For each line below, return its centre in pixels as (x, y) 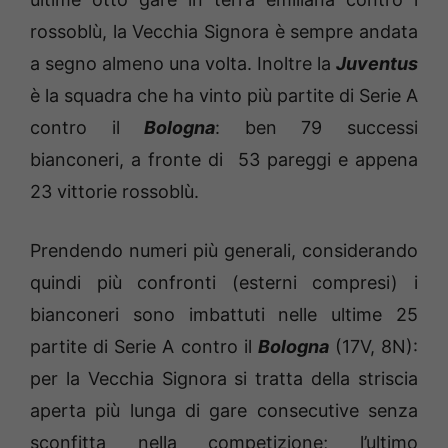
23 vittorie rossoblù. (114, 191)
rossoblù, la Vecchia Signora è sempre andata (224, 31)
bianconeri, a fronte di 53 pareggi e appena (224, 159)
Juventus (377, 63)
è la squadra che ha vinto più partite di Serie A (224, 95)
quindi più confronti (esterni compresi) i (224, 282)
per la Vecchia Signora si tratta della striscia (224, 378)
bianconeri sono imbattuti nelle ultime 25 (224, 314)
